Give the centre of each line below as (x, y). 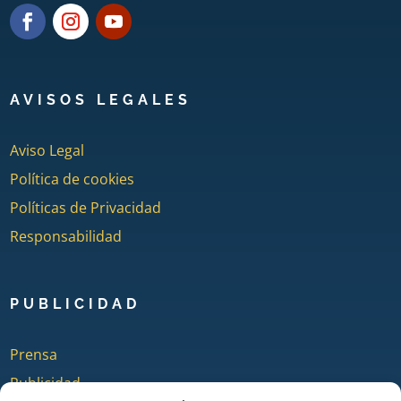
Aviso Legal (47, 150)
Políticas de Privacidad (86, 207)
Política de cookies (73, 179)
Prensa (34, 354)
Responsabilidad (66, 236)
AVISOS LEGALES (101, 99)
